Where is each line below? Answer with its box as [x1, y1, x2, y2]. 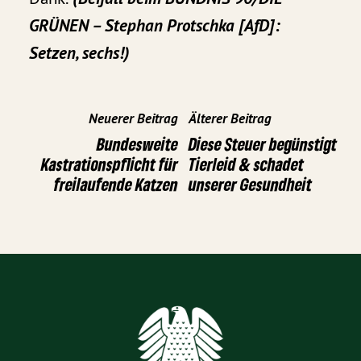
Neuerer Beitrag [89, 110, 178, 128]
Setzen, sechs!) [29, 42, 131, 64]
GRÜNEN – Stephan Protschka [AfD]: [29, 15, 281, 37]
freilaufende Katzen [54, 173, 178, 196]
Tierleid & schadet [189, 153, 304, 176]
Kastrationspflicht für [41, 153, 178, 176]
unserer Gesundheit [189, 173, 312, 196]
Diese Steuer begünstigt [189, 133, 337, 156]
